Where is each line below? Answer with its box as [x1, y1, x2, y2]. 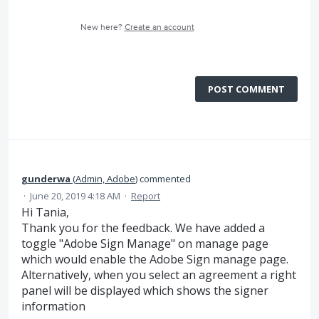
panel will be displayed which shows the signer [21, 283, 268, 298]
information [21, 298, 85, 314]
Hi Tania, [21, 204, 69, 220]
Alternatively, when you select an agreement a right [21, 267, 296, 283]
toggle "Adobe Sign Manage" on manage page [21, 236, 268, 251]
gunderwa [21, 172, 70, 185]
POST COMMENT [208, 83, 285, 95]
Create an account [124, 22, 194, 33]
